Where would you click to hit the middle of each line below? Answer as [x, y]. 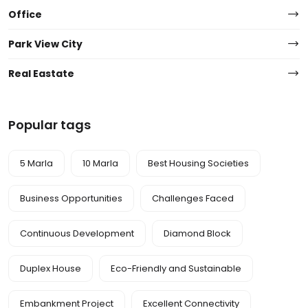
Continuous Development [77, 233]
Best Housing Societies [198, 163]
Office [25, 14]
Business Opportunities [71, 198]
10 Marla [100, 163]
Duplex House [51, 268]
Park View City [45, 44]
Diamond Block [197, 233]
